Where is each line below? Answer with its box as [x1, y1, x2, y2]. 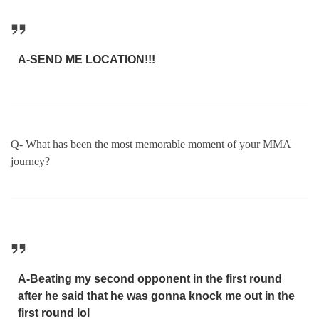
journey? [11, 155, 50, 167]
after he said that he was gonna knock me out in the [17, 290, 295, 303]
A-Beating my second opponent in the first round [17, 273, 282, 286]
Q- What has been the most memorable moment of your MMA [11, 137, 291, 150]
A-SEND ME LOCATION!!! [17, 53, 158, 66]
